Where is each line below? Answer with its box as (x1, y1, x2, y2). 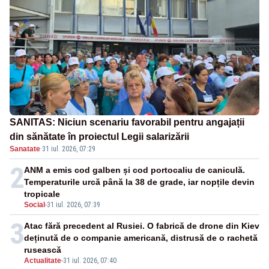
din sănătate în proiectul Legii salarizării (10, 131, 189, 142)
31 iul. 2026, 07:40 (63, 256, 116, 265)
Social (24, 201, 45, 210)
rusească (24, 245, 61, 255)
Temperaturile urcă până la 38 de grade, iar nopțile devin (24, 177, 255, 187)
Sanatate (10, 145, 40, 154)
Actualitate (24, 256, 61, 265)
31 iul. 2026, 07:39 (47, 201, 100, 210)
